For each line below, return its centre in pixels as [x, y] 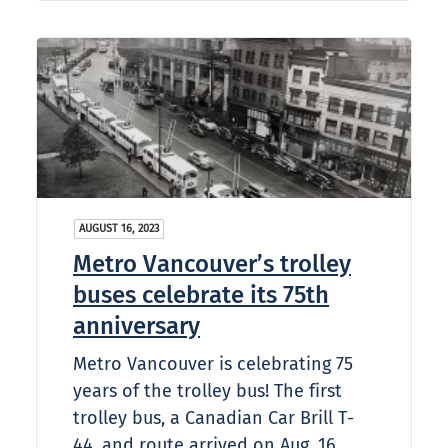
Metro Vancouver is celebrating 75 [213, 364]
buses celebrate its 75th [201, 295]
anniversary [136, 326]
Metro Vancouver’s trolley [212, 264]
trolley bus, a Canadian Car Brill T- [213, 418]
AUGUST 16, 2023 [119, 229]
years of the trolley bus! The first [207, 391]
